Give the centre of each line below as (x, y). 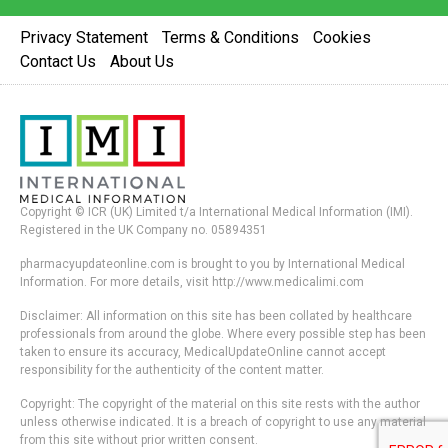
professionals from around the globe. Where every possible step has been (223, 334)
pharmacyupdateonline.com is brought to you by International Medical (212, 264)
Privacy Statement (84, 38)
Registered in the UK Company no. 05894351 (143, 230)
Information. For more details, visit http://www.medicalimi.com (192, 282)
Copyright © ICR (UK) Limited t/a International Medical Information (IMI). (216, 212)
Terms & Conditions (230, 38)
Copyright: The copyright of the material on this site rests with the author (220, 404)
